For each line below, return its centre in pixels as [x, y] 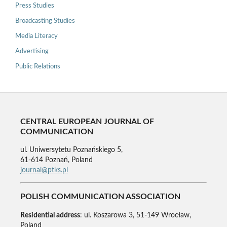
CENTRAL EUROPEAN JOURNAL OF [87, 121]
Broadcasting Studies [45, 21]
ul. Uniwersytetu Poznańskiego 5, [71, 150]
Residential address [50, 215]
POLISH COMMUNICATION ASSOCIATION [100, 197]
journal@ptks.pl [44, 170]
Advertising [32, 52]
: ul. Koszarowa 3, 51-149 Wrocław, [135, 215]
